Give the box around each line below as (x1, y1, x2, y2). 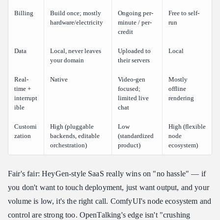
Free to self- (168, 9, 199, 17)
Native (50, 76, 68, 83)
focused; (118, 85, 140, 93)
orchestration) (50, 141, 87, 149)
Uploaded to (118, 47, 151, 55)
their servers (118, 56, 150, 64)
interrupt (14, 94, 37, 102)
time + (14, 85, 31, 93)
